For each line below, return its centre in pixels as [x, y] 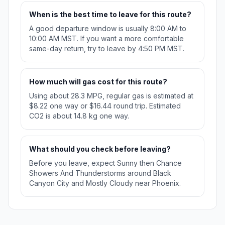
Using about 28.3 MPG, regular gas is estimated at [111, 96]
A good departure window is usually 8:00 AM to [108, 29]
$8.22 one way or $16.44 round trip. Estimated [105, 106]
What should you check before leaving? [100, 149]
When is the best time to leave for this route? [110, 15]
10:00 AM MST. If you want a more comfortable [106, 39]
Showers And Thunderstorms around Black [100, 173]
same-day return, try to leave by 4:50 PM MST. [107, 49]
